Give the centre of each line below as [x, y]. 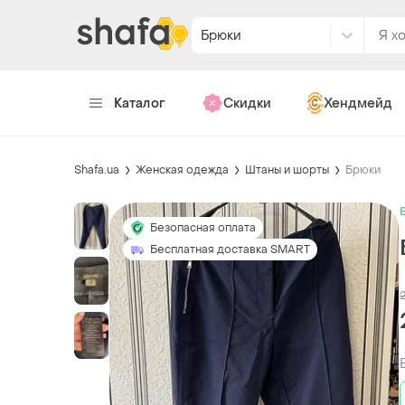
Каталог [140, 103]
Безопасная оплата [203, 227]
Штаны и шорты [287, 170]
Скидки [247, 103]
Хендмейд [358, 103]
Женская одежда [182, 170]
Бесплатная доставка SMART [230, 249]
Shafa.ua [97, 170]
